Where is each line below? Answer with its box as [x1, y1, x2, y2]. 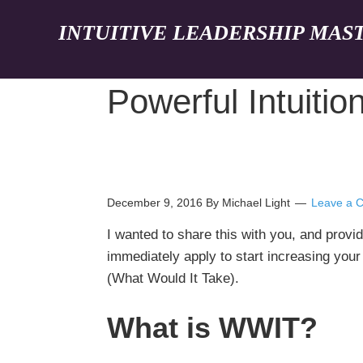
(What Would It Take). [107, 271, 243, 286]
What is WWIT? [107, 311, 318, 344]
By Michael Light [203, 196, 293, 209]
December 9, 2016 [107, 196, 203, 209]
